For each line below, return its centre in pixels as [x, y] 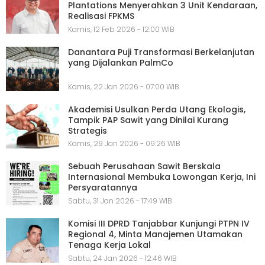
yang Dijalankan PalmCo [121, 62]
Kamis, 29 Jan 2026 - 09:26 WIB [124, 144]
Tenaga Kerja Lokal [109, 245]
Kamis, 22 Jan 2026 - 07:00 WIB [124, 86]
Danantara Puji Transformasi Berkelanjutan [161, 52]
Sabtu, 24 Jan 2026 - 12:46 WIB [122, 258]
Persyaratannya [103, 188]
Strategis [88, 130]
